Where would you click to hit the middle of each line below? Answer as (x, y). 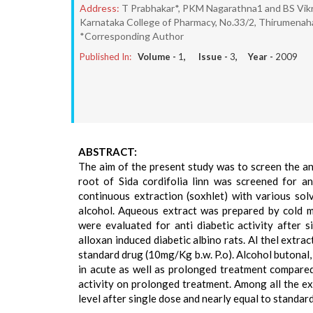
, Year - (255, 57)
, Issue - (207, 57)
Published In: (105, 57)
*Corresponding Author (132, 36)
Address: (100, 8)
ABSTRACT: (108, 152)
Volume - (158, 57)
